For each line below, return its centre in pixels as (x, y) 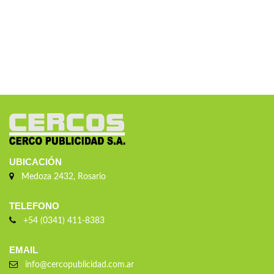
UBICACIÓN (35, 162)
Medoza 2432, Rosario (61, 177)
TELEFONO (34, 206)
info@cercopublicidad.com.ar (77, 265)
